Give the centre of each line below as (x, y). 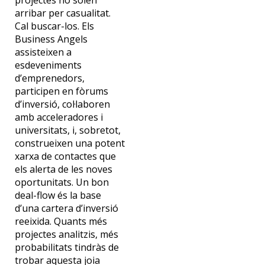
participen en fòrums (61, 91)
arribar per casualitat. (62, 13)
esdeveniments (48, 65)
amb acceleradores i (59, 117)
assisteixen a (43, 52)
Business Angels (51, 39)
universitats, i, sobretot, (67, 130)
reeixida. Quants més (61, 222)
